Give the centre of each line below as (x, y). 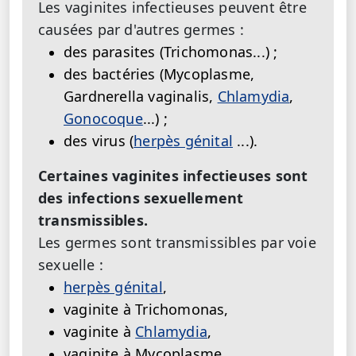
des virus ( (99, 140)
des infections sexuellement (141, 197)
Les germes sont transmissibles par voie (177, 242)
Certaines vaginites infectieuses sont (173, 175)
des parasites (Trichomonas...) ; (171, 51)
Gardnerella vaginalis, (141, 96)
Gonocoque (103, 118)
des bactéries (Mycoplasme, (159, 74)
